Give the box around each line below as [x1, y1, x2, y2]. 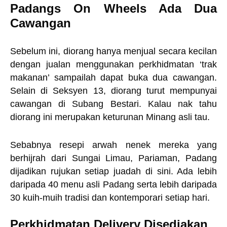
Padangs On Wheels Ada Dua [10, 2, 217, 15]
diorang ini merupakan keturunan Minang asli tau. [10, 112, 212, 122]
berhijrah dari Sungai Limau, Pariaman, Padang [10, 153, 217, 163]
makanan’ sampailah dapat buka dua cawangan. [10, 72, 217, 83]
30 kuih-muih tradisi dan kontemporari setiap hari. [10, 193, 210, 203]
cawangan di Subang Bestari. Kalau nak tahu [10, 99, 217, 109]
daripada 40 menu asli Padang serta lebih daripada [10, 179, 217, 190]
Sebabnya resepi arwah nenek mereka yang [10, 140, 217, 150]
